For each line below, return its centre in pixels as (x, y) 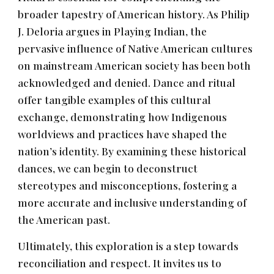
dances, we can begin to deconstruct (108, 168)
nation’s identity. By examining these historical (132, 151)
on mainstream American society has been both (135, 65)
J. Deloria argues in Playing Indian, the (113, 31)
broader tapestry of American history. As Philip (134, 14)
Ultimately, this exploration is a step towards (128, 246)
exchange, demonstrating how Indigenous (123, 117)
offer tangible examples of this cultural (115, 99)
